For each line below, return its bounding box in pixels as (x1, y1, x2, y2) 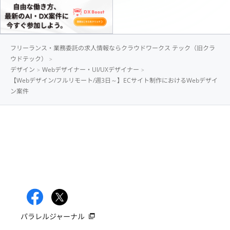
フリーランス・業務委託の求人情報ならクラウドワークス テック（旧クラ (10, 43, 215, 52)
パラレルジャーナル (21, 212, 85, 222)
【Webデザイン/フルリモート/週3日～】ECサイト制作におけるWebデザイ (10, 75, 218, 85)
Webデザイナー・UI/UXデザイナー (42, 65, 139, 74)
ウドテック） (10, 54, 47, 63)
